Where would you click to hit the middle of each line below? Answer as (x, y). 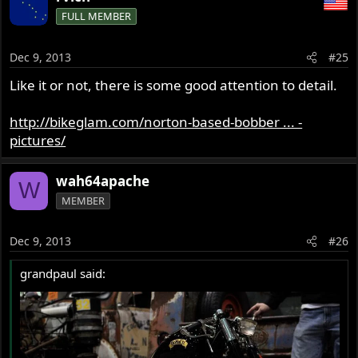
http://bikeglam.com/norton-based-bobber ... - (156, 121)
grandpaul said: (63, 274)
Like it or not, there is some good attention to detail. (174, 85)
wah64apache (103, 181)
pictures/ (38, 140)
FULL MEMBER (97, 16)
